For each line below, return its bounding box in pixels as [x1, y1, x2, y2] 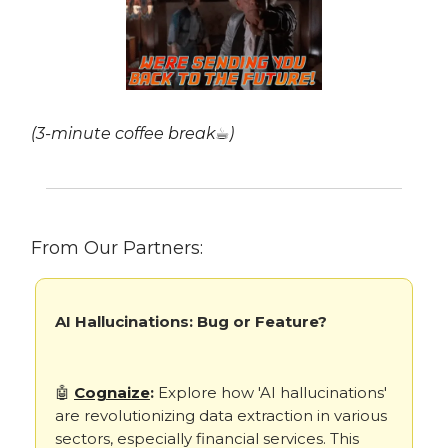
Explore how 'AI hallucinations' [154, 382, 387, 402]
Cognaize [74, 382, 150, 402]
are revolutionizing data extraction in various [55, 405, 387, 425]
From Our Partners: [31, 236, 203, 259]
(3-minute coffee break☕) [31, 123, 234, 143]
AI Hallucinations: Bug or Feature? [55, 311, 327, 331]
